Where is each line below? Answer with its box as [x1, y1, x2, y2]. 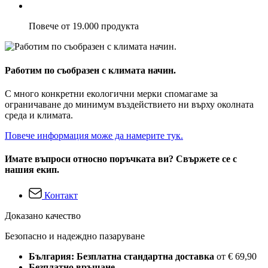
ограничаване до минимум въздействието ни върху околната [5, 99, 254, 109]
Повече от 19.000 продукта [29, 21, 139, 32]
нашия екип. [5, 165, 59, 175]
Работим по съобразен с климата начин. [5, 65, 176, 75]
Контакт [44, 190, 78, 201]
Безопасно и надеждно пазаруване [5, 231, 145, 242]
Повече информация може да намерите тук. [5, 130, 183, 141]
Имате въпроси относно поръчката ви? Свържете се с [5, 154, 237, 165]
